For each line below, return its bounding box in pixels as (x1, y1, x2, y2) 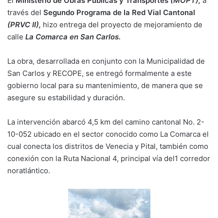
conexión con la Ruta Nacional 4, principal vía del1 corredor (7, 153, 210, 163)
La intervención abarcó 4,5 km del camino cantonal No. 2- (7, 117, 204, 127)
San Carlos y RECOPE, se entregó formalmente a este (7, 68, 192, 78)
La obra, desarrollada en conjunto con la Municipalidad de (7, 56, 205, 66)
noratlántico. (7, 165, 50, 175)
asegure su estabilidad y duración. (7, 92, 125, 102)
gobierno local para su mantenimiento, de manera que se (7, 80, 203, 90)
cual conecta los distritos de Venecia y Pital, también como (7, 141, 208, 151)
